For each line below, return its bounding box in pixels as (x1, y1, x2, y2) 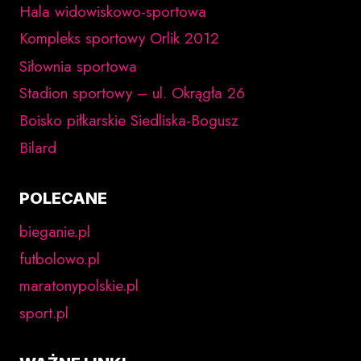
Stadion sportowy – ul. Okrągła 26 (19, 82, 245, 105)
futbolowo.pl (19, 247, 100, 270)
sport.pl (19, 302, 68, 325)
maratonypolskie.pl (19, 275, 139, 297)
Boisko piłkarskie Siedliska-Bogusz (19, 110, 239, 132)
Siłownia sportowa (19, 55, 137, 77)
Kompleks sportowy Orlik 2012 (19, 27, 219, 50)
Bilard (19, 136, 56, 159)
